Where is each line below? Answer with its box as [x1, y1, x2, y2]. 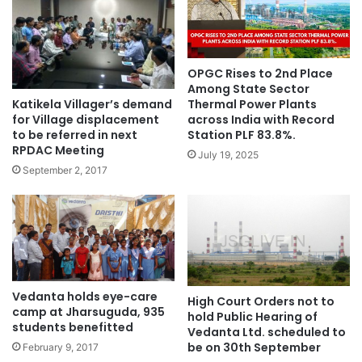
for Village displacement [12, 111, 159, 128]
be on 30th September [187, 339, 321, 356]
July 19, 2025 [198, 149, 259, 162]
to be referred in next [12, 126, 137, 143]
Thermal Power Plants [187, 96, 317, 113]
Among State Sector [187, 81, 309, 98]
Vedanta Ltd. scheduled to [187, 324, 346, 341]
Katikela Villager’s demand [12, 95, 172, 112]
